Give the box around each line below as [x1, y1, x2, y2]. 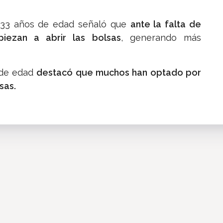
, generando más [120, 32, 202, 43]
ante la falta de [130, 19, 201, 30]
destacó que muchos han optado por [36, 67, 202, 78]
